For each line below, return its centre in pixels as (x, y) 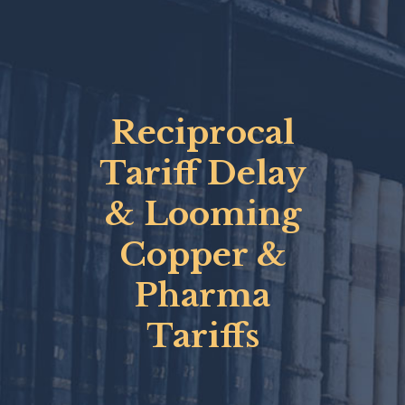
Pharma (202, 295)
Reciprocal (202, 132)
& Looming (202, 213)
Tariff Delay (202, 173)
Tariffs (202, 335)
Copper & (202, 254)
